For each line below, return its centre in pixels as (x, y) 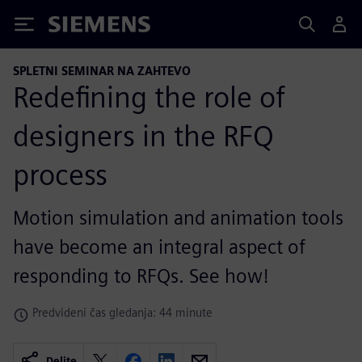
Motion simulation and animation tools (178, 217)
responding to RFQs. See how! (141, 276)
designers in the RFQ (143, 135)
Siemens (75, 27)
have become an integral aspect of (159, 246)
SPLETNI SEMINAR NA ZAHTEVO (102, 71)
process (60, 174)
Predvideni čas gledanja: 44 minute (122, 312)
